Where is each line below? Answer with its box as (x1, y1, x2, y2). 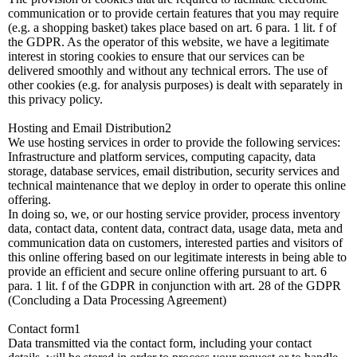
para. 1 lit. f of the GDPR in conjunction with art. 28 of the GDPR (8, 279, 341, 292)
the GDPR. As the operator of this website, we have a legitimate (8, 35, 329, 49)
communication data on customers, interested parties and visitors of (8, 236, 343, 249)
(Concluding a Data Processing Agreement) (8, 293, 226, 307)
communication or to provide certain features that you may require (8, 6, 339, 20)
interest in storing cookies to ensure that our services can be (8, 49, 304, 63)
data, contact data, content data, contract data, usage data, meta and (8, 222, 343, 235)
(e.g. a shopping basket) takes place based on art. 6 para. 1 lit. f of (8, 21, 336, 34)
